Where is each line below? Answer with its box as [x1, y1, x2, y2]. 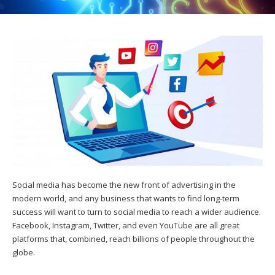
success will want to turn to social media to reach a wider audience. [12, 206, 261, 218]
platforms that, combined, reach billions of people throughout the [12, 233, 255, 245]
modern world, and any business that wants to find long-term [12, 193, 239, 204]
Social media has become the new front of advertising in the [12, 179, 236, 191]
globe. [12, 247, 35, 258]
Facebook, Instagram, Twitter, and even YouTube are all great [12, 220, 239, 231]
